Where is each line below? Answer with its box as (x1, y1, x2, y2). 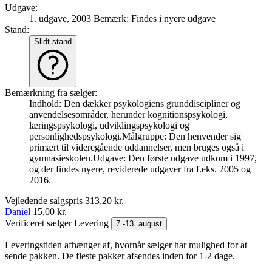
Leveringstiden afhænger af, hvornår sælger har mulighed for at (5, 239, 247, 250)
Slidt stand (34, 36, 72, 46)
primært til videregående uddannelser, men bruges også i (29, 141, 244, 152)
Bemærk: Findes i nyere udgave (93, 13, 216, 24)
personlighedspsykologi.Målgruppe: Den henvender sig (29, 131, 241, 141)
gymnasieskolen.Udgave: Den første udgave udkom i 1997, (29, 152, 257, 163)
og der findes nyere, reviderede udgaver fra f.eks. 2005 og (29, 163, 251, 174)
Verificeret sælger (5, 217, 74, 228)
